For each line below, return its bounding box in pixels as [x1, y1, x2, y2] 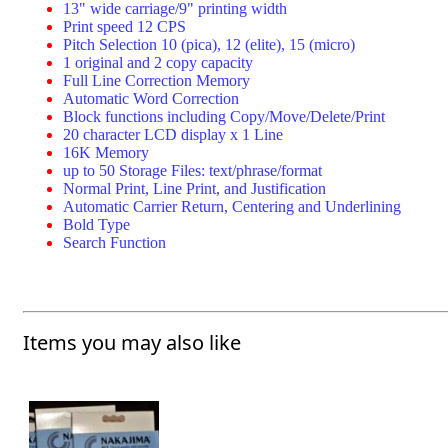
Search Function [63, 234, 166, 252]
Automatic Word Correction [63, 90, 239, 108]
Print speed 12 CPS [63, 18, 186, 36]
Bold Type [63, 216, 130, 234]
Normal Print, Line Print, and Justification [63, 180, 326, 198]
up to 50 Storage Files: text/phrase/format [63, 162, 322, 180]
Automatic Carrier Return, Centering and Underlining [63, 198, 401, 216]
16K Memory [63, 144, 149, 162]
